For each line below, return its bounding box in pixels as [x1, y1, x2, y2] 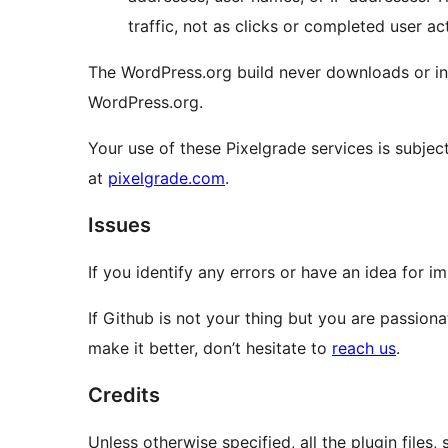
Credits [88, 383, 160, 408]
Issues [88, 213, 151, 238]
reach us [332, 338, 396, 359]
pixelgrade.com [108, 168, 225, 189]
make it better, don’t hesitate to [88, 338, 332, 359]
